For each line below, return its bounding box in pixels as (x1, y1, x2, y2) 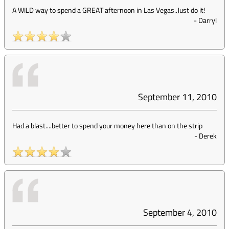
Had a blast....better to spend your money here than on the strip (12, 120, 202, 131)
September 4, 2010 (143, 205, 217, 219)
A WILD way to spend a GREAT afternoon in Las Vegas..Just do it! (12, 5, 205, 15)
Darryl (198, 15, 217, 26)
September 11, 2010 (138, 90, 217, 104)
